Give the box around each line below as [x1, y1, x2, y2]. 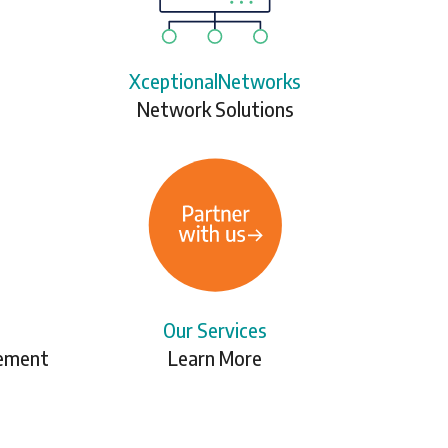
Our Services [163, 318, 267, 343]
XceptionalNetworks [129, 68, 301, 93]
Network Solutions [136, 96, 293, 121]
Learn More [167, 346, 262, 371]
